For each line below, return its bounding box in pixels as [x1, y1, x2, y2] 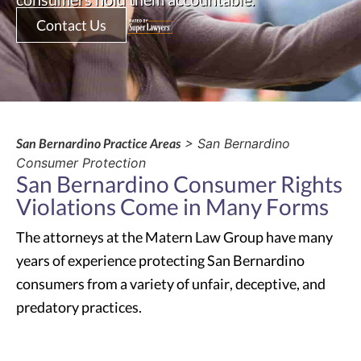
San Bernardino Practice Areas [16, 135, 180, 151]
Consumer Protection [16, 155, 146, 172]
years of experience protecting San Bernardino [16, 251, 305, 270]
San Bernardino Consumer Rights [16, 170, 342, 198]
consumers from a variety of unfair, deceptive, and [16, 275, 326, 293]
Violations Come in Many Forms [16, 193, 329, 221]
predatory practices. [16, 298, 142, 317]
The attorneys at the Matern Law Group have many [16, 228, 333, 247]
